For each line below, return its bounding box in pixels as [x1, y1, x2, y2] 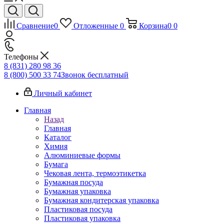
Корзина [138, 21, 167, 30]
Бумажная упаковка [44, 187, 111, 195]
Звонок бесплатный [61, 70, 128, 79]
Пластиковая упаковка [44, 214, 120, 222]
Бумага [44, 160, 68, 168]
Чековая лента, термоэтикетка [44, 169, 146, 177]
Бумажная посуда [44, 178, 103, 186]
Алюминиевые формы [44, 151, 120, 159]
